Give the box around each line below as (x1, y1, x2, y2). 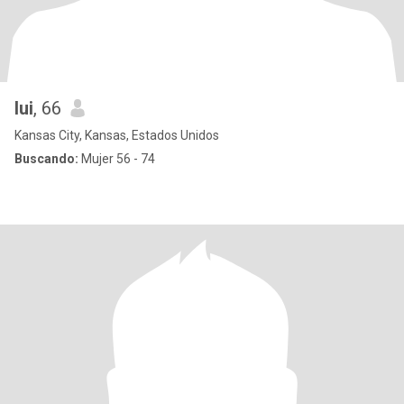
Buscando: (14, 151, 78, 166)
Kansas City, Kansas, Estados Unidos (14, 128, 219, 142)
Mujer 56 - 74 (78, 151, 155, 166)
